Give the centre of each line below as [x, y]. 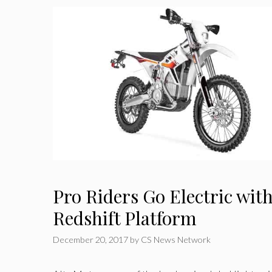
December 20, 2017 [90, 239]
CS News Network [176, 239]
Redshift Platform [125, 218]
